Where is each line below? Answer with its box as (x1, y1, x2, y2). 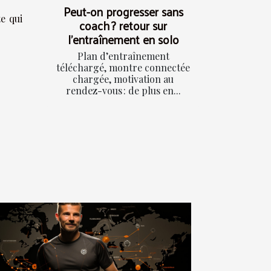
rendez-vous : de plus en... (65, 83, 181, 97)
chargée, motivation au (73, 72, 174, 85)
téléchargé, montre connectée (56, 60, 190, 74)
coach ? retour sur (79, 15, 167, 36)
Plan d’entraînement (77, 49, 169, 62)
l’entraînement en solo (67, 28, 179, 50)
